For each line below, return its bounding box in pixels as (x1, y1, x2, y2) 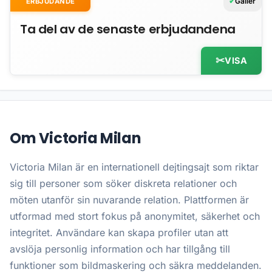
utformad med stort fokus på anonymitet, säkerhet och (10, 210, 260, 223)
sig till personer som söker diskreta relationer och (10, 177, 237, 190)
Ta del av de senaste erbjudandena (20, 20, 236, 38)
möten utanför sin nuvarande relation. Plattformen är (10, 194, 249, 206)
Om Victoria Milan (10, 128, 141, 149)
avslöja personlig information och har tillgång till (10, 243, 230, 256)
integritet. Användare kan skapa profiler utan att (10, 226, 228, 239)
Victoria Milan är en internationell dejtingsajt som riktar (10, 161, 259, 174)
